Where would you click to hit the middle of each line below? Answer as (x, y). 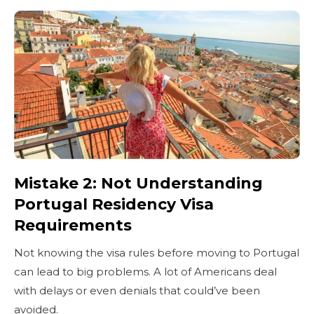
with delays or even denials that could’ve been (137, 291)
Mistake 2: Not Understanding (138, 184)
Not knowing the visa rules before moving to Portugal (157, 253)
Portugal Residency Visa (114, 205)
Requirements (73, 226)
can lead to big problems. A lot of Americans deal (145, 272)
